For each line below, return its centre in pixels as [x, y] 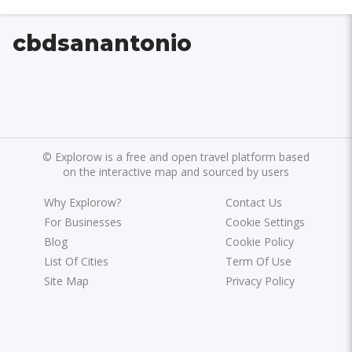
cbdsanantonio [102, 43]
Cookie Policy [259, 241]
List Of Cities [77, 261]
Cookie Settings [265, 222]
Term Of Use [258, 261]
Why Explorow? [83, 202]
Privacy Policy [260, 280]
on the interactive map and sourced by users [176, 171]
